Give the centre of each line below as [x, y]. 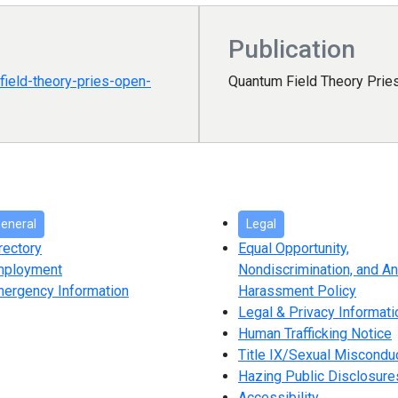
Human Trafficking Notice [315, 334]
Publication [292, 50]
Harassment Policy [297, 291]
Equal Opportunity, [294, 249]
